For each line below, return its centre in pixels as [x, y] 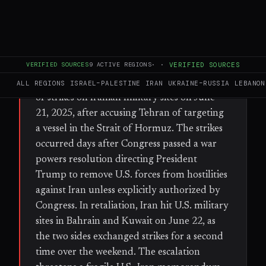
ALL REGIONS [41, 83]
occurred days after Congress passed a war [126, 144]
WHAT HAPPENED [72, 65]
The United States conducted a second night [131, 82]
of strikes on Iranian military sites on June [125, 98]
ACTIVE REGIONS [122, 64]
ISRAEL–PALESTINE [105, 83]
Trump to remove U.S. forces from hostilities [132, 175]
